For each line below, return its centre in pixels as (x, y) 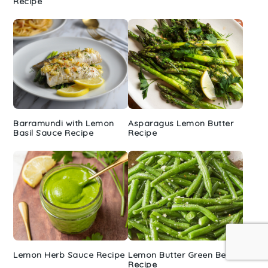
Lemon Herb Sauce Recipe (69, 255)
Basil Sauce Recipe (54, 133)
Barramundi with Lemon (64, 123)
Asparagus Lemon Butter (181, 123)
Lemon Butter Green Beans (185, 255)
